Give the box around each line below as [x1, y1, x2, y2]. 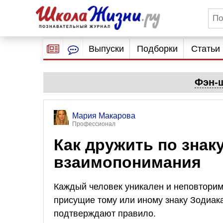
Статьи [191, 44, 220, 54]
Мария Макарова [72, 111, 135, 120]
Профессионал [72, 120, 115, 127]
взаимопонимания [54, 153, 201, 171]
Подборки [137, 44, 178, 54]
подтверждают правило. [54, 208, 156, 219]
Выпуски [88, 44, 124, 54]
